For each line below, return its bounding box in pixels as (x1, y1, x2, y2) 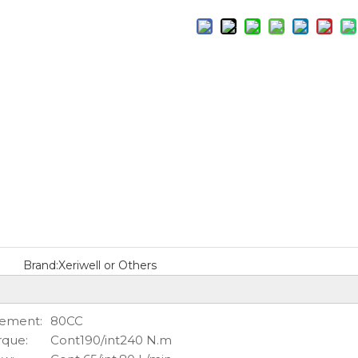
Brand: (22, 258, 58, 272)
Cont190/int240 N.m (50, 332, 172, 348)
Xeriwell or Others (58, 258, 157, 272)
